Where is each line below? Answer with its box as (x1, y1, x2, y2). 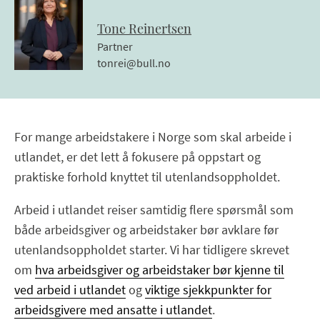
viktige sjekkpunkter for (145, 281, 271, 298)
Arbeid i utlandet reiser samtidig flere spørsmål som (14, 201, 294, 218)
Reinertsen (129, 19, 191, 37)
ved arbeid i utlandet (14, 281, 126, 298)
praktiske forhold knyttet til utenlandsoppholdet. (14, 168, 280, 185)
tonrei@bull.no (97, 55, 171, 70)
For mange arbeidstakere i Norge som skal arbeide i (14, 128, 291, 145)
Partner (97, 39, 133, 54)
